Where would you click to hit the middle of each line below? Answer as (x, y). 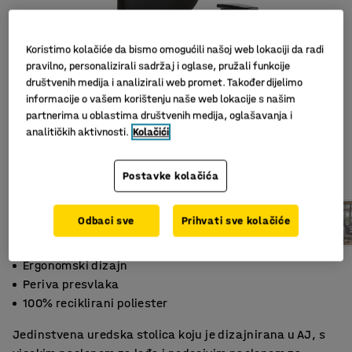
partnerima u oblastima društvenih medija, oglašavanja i (159, 115)
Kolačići (151, 132)
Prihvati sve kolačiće (236, 221)
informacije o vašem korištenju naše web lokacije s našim (161, 99)
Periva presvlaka (71, 284)
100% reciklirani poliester (95, 303)
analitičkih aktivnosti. (78, 132)
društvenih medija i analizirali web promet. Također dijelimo (165, 82)
